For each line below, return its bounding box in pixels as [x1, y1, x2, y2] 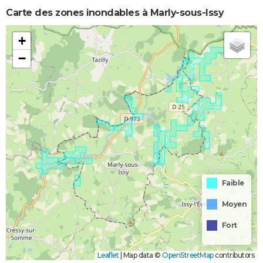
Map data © [122, 251, 162, 260]
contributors [213, 251, 254, 260]
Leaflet [97, 251, 119, 260]
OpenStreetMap [162, 251, 214, 260]
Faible [221, 178, 244, 188]
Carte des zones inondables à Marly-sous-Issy [6, 7, 223, 19]
